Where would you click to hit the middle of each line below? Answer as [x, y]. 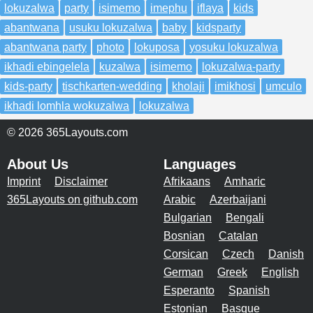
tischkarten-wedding [112, 86]
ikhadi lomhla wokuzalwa [67, 105]
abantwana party [45, 47]
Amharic [245, 181]
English [280, 272]
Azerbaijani [238, 199]
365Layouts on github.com [72, 199]
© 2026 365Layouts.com [67, 132]
